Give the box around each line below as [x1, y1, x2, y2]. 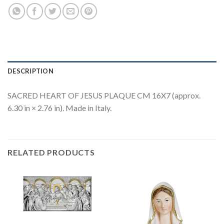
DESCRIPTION [7, 67, 53, 75]
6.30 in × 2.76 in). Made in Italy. [7, 103, 111, 113]
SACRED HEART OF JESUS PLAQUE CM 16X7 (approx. [7, 90, 200, 100]
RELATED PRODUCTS [7, 147, 95, 157]
